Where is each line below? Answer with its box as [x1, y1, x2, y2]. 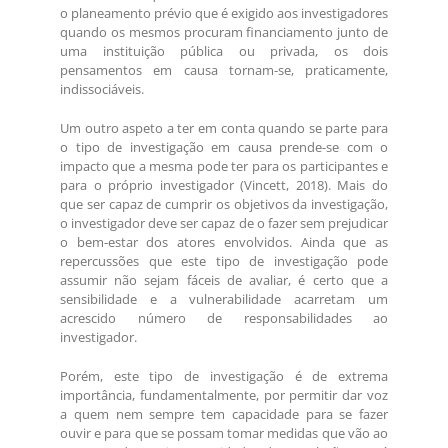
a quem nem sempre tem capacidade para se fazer [60, 405, 388, 424]
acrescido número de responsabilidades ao [60, 309, 388, 328]
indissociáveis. [60, 80, 144, 99]
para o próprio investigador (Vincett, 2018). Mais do [60, 176, 388, 195]
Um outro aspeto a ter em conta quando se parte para [60, 119, 388, 138]
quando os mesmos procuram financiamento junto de [60, 23, 388, 42]
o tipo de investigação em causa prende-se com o [60, 138, 388, 157]
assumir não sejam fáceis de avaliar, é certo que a [60, 271, 388, 290]
